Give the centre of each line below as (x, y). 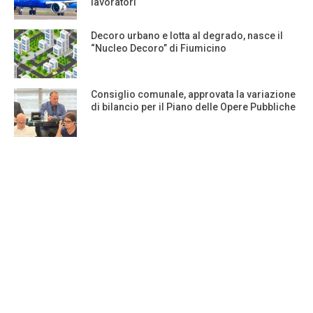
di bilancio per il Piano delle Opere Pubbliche (193, 107)
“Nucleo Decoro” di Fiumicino (159, 49)
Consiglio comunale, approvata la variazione (193, 95)
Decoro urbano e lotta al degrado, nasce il (187, 36)
